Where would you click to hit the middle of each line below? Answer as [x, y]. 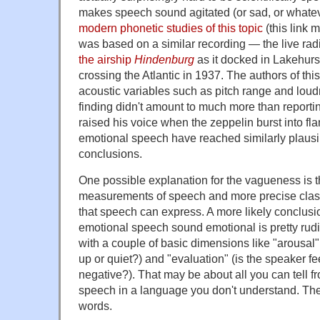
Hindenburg [164, 59]
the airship [106, 59]
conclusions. [110, 153]
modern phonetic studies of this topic [171, 27]
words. [95, 305]
